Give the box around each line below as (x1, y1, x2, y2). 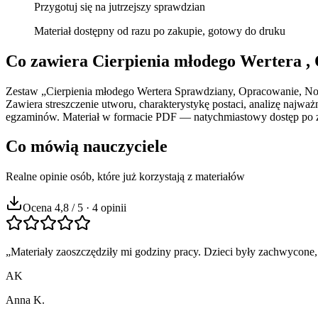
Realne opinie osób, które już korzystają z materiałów (6, 170, 245, 183)
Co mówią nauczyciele (6, 137, 168, 156)
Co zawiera (6, 51, 92, 70)
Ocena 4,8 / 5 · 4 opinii (23, 202, 126, 214)
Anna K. (6, 294, 45, 307)
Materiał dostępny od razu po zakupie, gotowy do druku (34, 24, 285, 37)
